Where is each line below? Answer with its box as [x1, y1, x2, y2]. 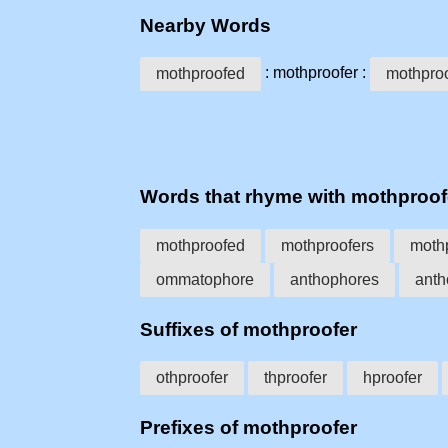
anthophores [290, 270, 379, 288]
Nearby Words [140, 14, 271, 36]
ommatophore [156, 270, 254, 288]
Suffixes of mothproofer [140, 318, 357, 340]
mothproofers [281, 236, 374, 254]
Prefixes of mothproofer [140, 417, 357, 439]
